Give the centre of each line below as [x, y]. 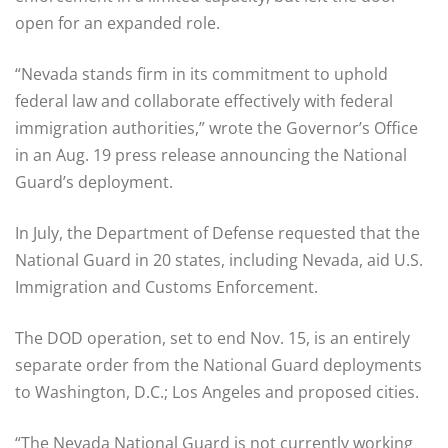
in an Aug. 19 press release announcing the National [211, 154]
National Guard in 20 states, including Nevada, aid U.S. [219, 259]
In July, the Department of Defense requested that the [217, 232]
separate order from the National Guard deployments [218, 364]
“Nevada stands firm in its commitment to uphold [201, 73]
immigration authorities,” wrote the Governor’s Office [216, 127]
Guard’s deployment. [94, 181]
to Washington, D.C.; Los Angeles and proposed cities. [217, 391]
